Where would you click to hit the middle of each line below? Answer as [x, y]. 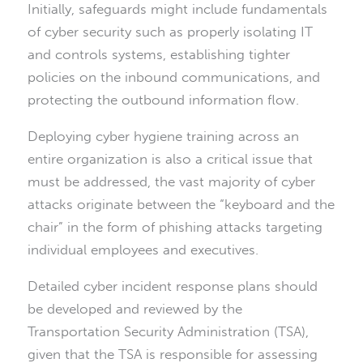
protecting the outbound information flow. [163, 100]
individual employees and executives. [143, 250]
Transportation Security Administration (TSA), [168, 332]
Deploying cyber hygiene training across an [163, 137]
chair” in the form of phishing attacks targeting [175, 227]
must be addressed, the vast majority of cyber [171, 182]
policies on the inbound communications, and [174, 77]
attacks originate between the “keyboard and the [181, 205]
